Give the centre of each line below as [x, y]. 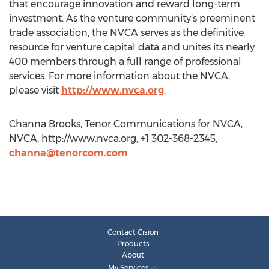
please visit [35, 90]
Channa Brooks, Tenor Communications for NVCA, [126, 124]
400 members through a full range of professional [125, 62]
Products [133, 243]
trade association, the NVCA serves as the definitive [126, 33]
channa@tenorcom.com [68, 153]
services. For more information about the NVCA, [119, 76]
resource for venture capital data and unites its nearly [132, 47]
